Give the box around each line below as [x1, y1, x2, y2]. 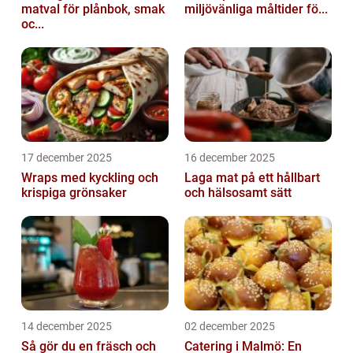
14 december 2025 [21, 320, 112, 333]
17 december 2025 [21, 151, 112, 165]
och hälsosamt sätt [184, 185, 292, 201]
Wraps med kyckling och [21, 170, 158, 186]
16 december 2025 [184, 151, 275, 165]
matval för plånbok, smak [21, 2, 165, 17]
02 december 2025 [184, 320, 275, 333]
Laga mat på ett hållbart [184, 170, 320, 186]
